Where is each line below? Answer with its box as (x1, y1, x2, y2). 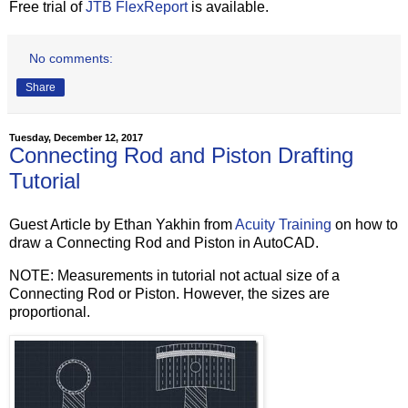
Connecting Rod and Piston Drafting (9, 143, 353, 168)
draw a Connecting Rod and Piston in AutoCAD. (9, 234, 319, 250)
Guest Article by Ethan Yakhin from (9, 216, 235, 232)
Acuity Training (235, 216, 331, 232)
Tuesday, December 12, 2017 (9, 132, 143, 144)
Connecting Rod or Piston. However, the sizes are (9, 285, 330, 301)
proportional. (9, 303, 90, 320)
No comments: (29, 51, 114, 66)
